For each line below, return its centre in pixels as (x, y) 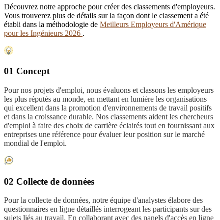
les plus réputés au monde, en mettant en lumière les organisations (105, 99)
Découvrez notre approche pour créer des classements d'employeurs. (110, 6)
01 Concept (27, 71)
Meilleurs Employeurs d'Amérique (153, 24)
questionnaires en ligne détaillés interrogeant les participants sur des (108, 209)
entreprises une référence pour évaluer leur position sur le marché (104, 135)
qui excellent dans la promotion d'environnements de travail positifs (108, 108)
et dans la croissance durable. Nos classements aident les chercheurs (109, 117)
